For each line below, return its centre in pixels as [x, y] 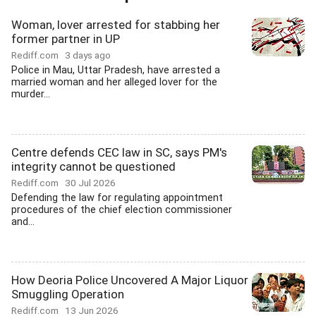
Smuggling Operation [68, 294]
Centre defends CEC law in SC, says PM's [119, 152]
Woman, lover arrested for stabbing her [116, 25]
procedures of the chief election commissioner [122, 210]
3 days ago [88, 55]
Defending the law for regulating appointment [117, 198]
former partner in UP [66, 39]
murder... [31, 94]
